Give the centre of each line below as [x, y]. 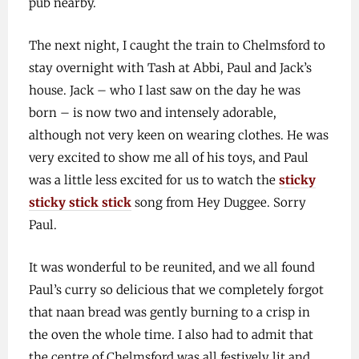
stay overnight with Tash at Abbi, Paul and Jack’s [170, 68]
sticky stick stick [80, 202]
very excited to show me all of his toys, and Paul [168, 157]
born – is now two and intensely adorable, [152, 113]
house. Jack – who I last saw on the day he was [164, 90]
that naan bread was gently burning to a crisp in [169, 312]
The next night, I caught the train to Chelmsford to [177, 45]
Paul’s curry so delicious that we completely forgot [176, 290]
